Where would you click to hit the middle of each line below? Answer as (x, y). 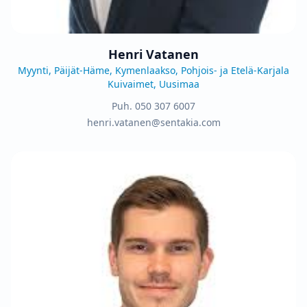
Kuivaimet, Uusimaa (153, 84)
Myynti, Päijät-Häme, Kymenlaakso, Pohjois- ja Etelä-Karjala (153, 70)
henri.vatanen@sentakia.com (153, 122)
